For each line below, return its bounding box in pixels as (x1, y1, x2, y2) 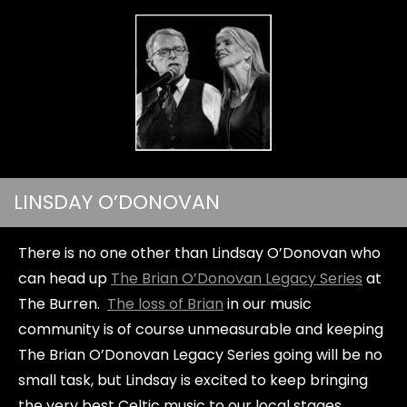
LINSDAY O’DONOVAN (14, 188, 220, 216)
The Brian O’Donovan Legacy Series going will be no (18, 344, 382, 365)
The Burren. (18, 293, 107, 314)
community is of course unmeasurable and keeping (18, 319, 383, 340)
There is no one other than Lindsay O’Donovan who (18, 243, 381, 263)
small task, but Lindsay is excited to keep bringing (18, 370, 368, 391)
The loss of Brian (107, 293, 223, 314)
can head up (18, 268, 111, 289)
